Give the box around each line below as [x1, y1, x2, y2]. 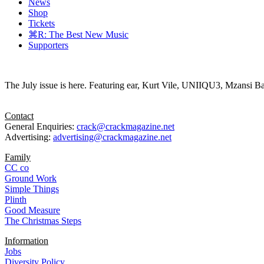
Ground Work [5, 173, 57, 184]
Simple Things [5, 184, 59, 194]
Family [5, 152, 31, 163]
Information [5, 236, 48, 246]
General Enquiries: [5, 121, 77, 132]
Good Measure [5, 205, 60, 216]
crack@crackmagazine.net [77, 121, 174, 132]
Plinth [5, 194, 27, 205]
